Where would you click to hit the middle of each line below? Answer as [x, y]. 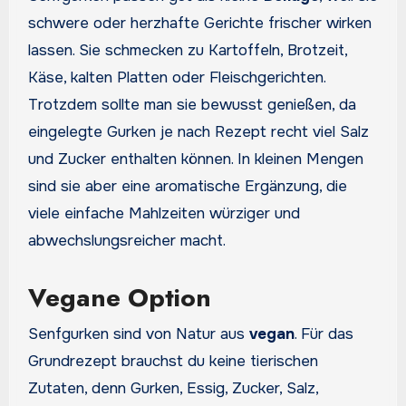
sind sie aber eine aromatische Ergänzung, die [187, 187]
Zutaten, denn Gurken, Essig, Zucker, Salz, [173, 388]
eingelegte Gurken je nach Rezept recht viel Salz [198, 132]
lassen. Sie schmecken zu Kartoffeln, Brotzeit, [187, 51]
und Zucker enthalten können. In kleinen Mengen [195, 159]
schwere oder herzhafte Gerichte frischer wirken [199, 24]
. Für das [324, 333]
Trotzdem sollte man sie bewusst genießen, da [192, 105]
